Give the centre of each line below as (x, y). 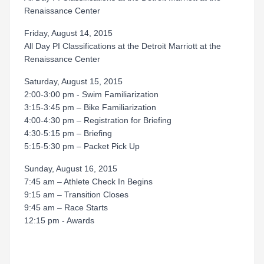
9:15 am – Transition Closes (76, 194)
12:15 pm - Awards (59, 220)
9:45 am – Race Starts (66, 207)
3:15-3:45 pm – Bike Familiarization (90, 107)
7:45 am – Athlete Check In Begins (88, 181)
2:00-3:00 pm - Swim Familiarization (91, 94)
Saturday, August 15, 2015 (73, 81)
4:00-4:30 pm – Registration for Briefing (98, 120)
